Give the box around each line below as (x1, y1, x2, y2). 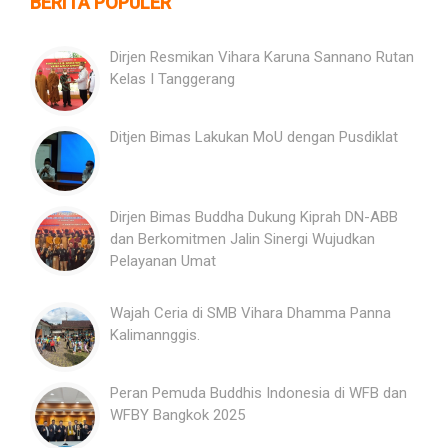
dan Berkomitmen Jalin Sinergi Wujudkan (110, 230, 375, 249)
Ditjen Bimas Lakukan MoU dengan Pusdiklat (110, 128, 398, 147)
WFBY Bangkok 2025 (110, 406, 245, 425)
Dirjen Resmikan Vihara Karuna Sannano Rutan (110, 48, 414, 67)
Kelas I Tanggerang (110, 70, 235, 89)
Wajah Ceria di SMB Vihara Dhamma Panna (110, 304, 391, 323)
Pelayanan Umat (110, 252, 216, 271)
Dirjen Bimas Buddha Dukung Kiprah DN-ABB (110, 208, 398, 227)
